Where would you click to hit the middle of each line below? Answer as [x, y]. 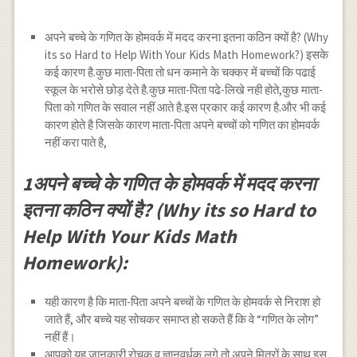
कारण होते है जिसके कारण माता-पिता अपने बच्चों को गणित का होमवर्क [182, 125]
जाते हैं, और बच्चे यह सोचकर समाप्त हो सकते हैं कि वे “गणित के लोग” [182, 320]
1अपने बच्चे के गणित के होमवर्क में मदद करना [169, 183]
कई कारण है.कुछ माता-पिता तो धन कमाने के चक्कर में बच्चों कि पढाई [180, 73]
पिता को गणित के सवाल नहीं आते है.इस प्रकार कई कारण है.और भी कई [186, 108]
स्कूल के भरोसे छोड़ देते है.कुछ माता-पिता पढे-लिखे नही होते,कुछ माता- [184, 90]
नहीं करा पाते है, [76, 143]
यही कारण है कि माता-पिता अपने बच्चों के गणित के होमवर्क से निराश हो [183, 302]
